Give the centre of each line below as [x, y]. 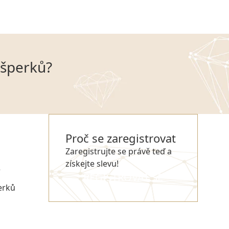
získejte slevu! [92, 164]
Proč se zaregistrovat [121, 138]
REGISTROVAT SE [123, 177]
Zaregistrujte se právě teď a [119, 152]
